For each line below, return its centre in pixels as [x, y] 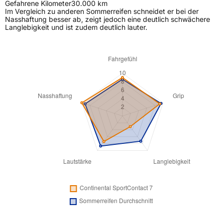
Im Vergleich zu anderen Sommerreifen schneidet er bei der [102, 11]
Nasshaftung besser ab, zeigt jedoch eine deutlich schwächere [108, 19]
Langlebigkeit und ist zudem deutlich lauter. [76, 27]
